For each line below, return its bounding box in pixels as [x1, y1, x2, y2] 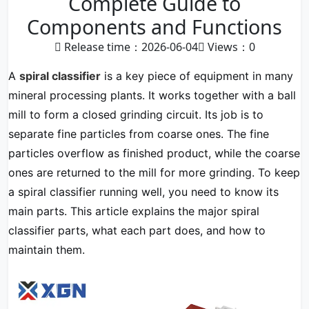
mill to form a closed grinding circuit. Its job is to [8, 108, 263, 121]
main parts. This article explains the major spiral [8, 204, 259, 218]
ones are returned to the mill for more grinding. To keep [8, 166, 300, 179]
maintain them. [8, 243, 85, 257]
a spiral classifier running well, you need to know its [8, 185, 279, 199]
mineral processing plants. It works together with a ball [8, 88, 296, 102]
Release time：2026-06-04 [61, 39, 198, 54]
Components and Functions [27, 13, 282, 40]
